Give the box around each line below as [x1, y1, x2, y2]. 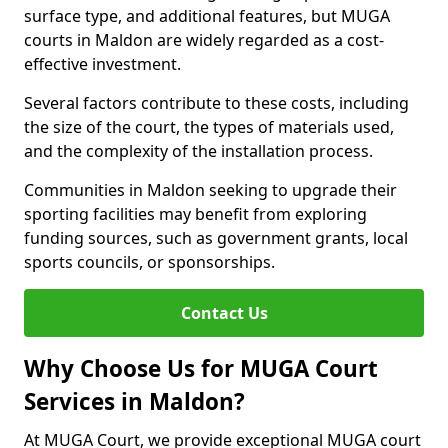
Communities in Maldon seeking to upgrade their [24, 179, 397, 201]
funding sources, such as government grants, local [24, 227, 408, 249]
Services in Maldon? [24, 386, 245, 417]
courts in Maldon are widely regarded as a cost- [24, 29, 384, 51]
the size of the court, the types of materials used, [24, 116, 394, 138]
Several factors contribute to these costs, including [24, 92, 409, 114]
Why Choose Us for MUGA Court [24, 353, 378, 384]
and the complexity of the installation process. [24, 140, 373, 162]
